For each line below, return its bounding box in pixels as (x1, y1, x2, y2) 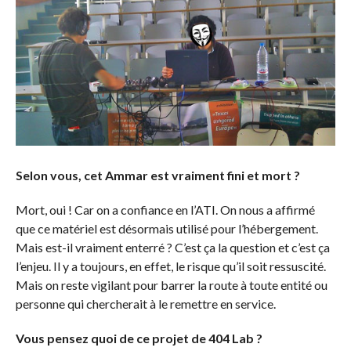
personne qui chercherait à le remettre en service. (15, 295, 280, 311)
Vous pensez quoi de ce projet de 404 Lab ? (15, 330, 262, 346)
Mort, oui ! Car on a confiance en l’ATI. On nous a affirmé (15, 201, 315, 217)
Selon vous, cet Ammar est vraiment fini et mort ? (15, 167, 302, 183)
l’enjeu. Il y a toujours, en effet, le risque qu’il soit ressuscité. (15, 258, 326, 273)
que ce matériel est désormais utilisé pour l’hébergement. (15, 220, 318, 236)
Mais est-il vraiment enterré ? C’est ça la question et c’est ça (15, 239, 330, 255)
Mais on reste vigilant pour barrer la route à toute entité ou (15, 277, 327, 292)
